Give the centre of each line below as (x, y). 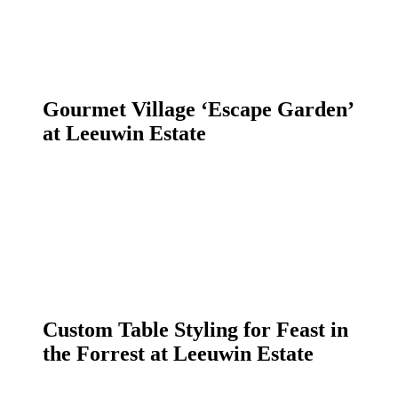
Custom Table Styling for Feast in (195, 329)
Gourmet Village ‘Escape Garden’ (198, 110)
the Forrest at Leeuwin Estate (178, 353)
